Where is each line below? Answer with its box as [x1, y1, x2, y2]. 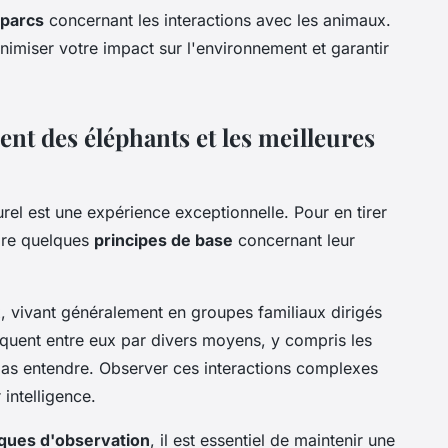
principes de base [94, 229, 233, 250]
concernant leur [233, 229, 355, 250]
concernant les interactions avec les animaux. [44, 9, 391, 30]
